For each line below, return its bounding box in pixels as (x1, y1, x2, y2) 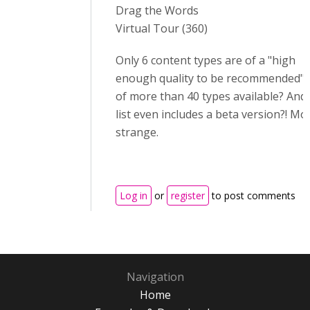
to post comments (209, 189, 295, 202)
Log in (120, 189, 147, 202)
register (171, 189, 205, 202)
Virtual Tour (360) (116, 21, 208, 36)
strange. (116, 125, 158, 140)
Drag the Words (116, 3, 199, 18)
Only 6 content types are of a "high (116, 53, 295, 68)
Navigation (126, 269, 184, 284)
